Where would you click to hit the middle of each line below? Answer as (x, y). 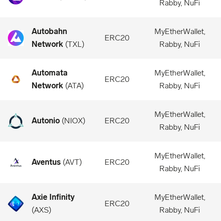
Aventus (46, 162)
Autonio (46, 121)
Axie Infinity (53, 197)
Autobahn (49, 31)
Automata (50, 73)
